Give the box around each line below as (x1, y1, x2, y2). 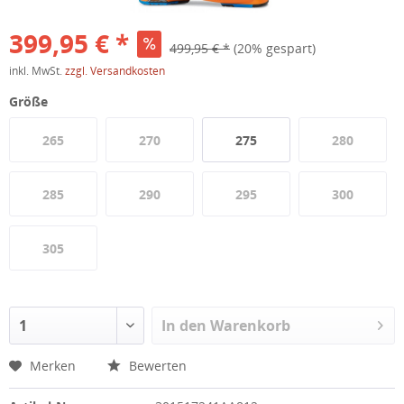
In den (161, 316, 207, 335)
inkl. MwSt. (9, 63, 65, 78)
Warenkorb (210, 316, 291, 335)
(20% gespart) (234, 40, 316, 57)
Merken (30, 357, 76, 374)
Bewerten (125, 357, 187, 374)
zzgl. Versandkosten (65, 63, 165, 78)
